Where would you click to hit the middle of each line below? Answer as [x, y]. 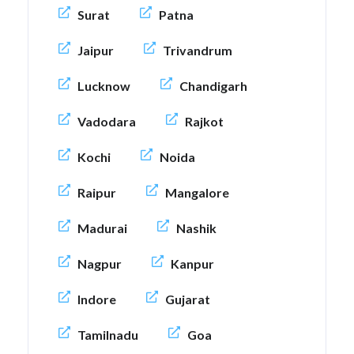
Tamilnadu [108, 335]
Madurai [102, 228]
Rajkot [204, 122]
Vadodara [107, 122]
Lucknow [104, 86]
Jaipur [96, 51]
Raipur [97, 193]
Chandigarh [213, 86]
